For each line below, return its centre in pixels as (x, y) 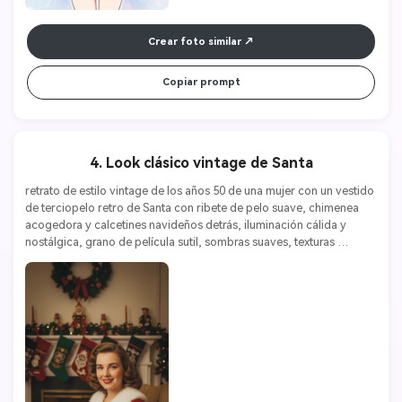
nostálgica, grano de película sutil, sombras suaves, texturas (179, 242)
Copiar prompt (201, 82)
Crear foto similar (195, 41)
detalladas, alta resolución (93, 259)
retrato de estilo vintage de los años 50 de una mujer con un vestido (199, 191)
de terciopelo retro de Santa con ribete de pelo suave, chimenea (192, 208)
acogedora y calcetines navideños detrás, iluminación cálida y (185, 225)
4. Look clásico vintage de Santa (201, 162)
